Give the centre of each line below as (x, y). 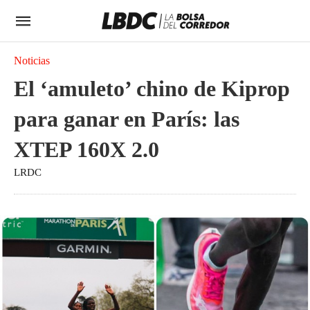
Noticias (32, 61)
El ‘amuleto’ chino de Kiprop (152, 89)
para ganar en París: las (127, 119)
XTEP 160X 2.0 (86, 149)
